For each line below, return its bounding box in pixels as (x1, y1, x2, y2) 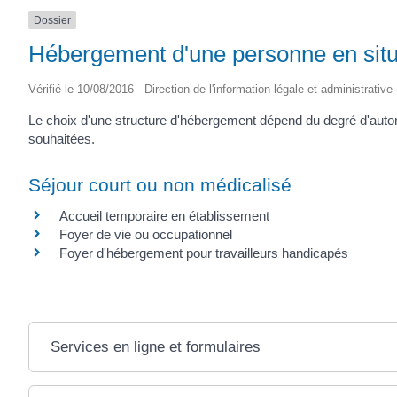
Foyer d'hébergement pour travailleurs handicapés (59, 245, 348, 261)
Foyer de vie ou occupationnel (59, 226, 232, 242)
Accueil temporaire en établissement (59, 207, 269, 223)
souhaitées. (28, 131, 95, 146)
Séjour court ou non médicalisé (28, 174, 292, 195)
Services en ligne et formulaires (50, 338, 261, 355)
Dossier (34, 13, 71, 27)
